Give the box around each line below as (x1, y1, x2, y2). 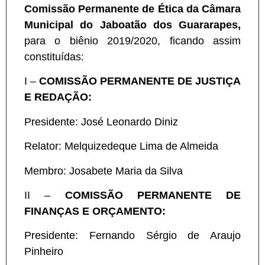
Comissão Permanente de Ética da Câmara (24, 3, 241, 15)
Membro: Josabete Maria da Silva (24, 164, 183, 177)
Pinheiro (24, 245, 63, 258)
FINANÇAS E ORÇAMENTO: (24, 205, 166, 217)
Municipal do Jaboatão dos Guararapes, (24, 19, 241, 31)
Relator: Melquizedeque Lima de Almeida (24, 140, 218, 153)
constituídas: (24, 51, 84, 63)
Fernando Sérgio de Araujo (89, 230, 241, 242)
